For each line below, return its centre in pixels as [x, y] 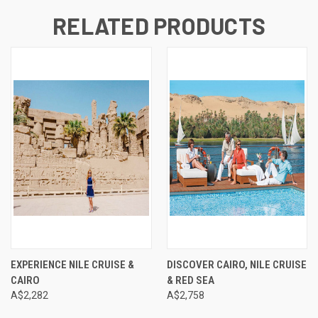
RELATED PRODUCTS [159, 25]
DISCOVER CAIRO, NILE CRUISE [236, 264]
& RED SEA [190, 280]
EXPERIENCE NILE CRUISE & [72, 264]
